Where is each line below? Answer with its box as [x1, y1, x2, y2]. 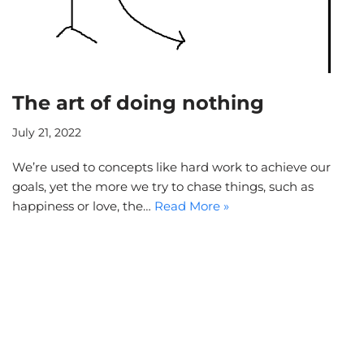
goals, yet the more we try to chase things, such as [12, 179, 314, 195]
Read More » [154, 198, 229, 214]
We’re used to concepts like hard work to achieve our [12, 159, 331, 175]
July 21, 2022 [12, 126, 81, 140]
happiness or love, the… [12, 198, 154, 214]
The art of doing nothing [12, 91, 264, 115]
